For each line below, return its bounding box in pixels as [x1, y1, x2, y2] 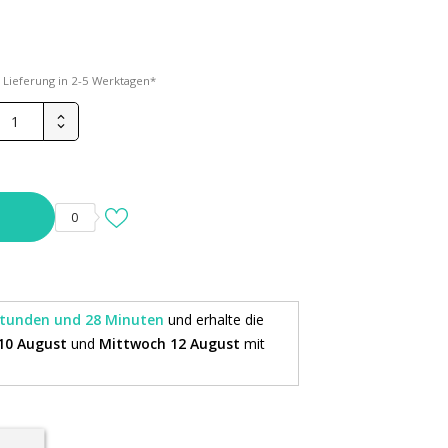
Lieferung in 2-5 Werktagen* [3, 73, 156, 88]
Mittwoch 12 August [99, 334, 240, 354]
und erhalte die [168, 310, 264, 330]
